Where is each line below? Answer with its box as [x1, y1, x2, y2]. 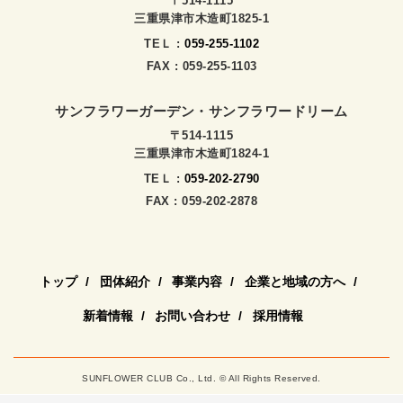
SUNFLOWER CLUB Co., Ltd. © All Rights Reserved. [82, 373, 321, 384]
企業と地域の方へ [244, 274, 345, 290]
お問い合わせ [155, 309, 230, 324]
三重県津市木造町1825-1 [134, 12, 269, 26]
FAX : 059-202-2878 [146, 194, 257, 209]
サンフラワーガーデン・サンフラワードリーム [55, 103, 348, 120]
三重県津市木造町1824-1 [134, 147, 269, 161]
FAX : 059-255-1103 [146, 59, 257, 74]
